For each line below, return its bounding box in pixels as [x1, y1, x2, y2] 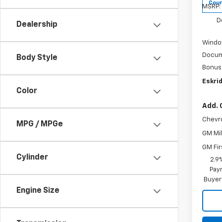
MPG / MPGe [16, 120, 63, 128]
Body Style [16, 54, 57, 62]
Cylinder [16, 154, 48, 162]
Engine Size [16, 187, 59, 195]
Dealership [16, 21, 57, 29]
